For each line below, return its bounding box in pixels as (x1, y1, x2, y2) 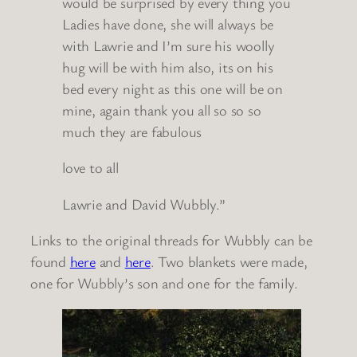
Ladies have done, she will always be (62, 14, 274, 33)
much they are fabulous (62, 121, 202, 141)
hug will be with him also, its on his (62, 57, 273, 76)
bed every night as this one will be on (62, 78, 283, 98)
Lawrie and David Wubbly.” (62, 194, 226, 214)
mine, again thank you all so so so (62, 100, 261, 120)
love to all (62, 158, 119, 178)
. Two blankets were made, (150, 252, 308, 272)
